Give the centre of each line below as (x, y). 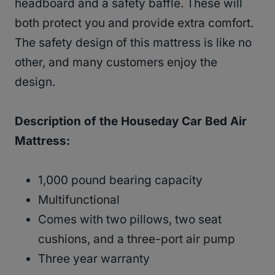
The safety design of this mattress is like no (133, 42)
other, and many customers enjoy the (116, 62)
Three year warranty (94, 258)
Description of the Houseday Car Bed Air (131, 121)
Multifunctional (79, 199)
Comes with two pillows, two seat (130, 219)
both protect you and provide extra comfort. (134, 23)
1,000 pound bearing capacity (120, 180)
